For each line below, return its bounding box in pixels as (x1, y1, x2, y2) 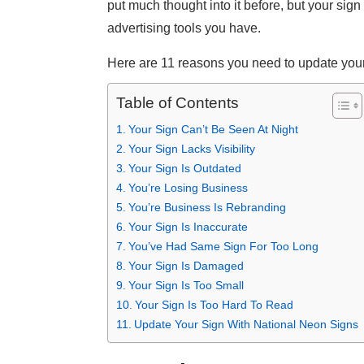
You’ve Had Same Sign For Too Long (128, 240, 318, 253)
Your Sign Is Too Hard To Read (134, 298, 293, 312)
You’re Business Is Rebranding (128, 201, 286, 214)
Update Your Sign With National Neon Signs (133, 318, 358, 331)
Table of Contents (116, 94, 239, 112)
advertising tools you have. (107, 21, 261, 36)
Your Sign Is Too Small (128, 279, 244, 292)
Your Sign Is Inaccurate (128, 220, 248, 234)
